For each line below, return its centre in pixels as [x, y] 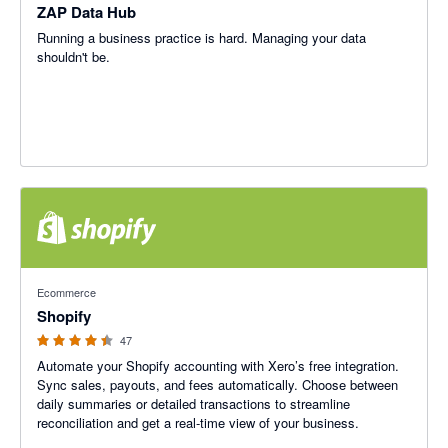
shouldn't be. [73, 56]
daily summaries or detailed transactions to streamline [193, 403]
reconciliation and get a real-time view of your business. [198, 422]
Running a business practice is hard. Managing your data [201, 37]
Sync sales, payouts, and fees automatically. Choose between [217, 384]
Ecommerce [66, 292]
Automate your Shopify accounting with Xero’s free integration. [218, 365]
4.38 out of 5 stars [74, 277]
